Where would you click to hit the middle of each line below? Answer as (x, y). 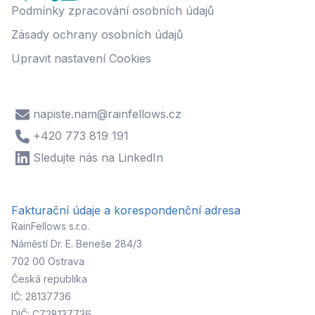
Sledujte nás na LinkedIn (98, 158)
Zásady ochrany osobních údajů (97, 35)
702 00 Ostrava (48, 261)
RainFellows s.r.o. (50, 226)
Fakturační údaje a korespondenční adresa (126, 210)
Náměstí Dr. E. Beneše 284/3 (77, 243)
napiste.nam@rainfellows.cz (108, 114)
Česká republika (49, 278)
